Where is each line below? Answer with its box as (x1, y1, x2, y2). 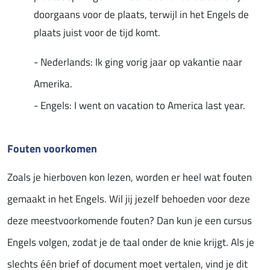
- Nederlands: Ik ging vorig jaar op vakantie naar (34, 54, 242, 70)
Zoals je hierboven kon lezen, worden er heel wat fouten (7, 169, 252, 185)
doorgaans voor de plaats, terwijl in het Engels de (34, 6, 249, 22)
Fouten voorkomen (7, 139, 97, 157)
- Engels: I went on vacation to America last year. (34, 97, 245, 113)
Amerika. (34, 75, 72, 92)
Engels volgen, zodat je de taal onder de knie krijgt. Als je (7, 234, 254, 250)
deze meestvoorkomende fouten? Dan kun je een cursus (7, 212, 252, 228)
